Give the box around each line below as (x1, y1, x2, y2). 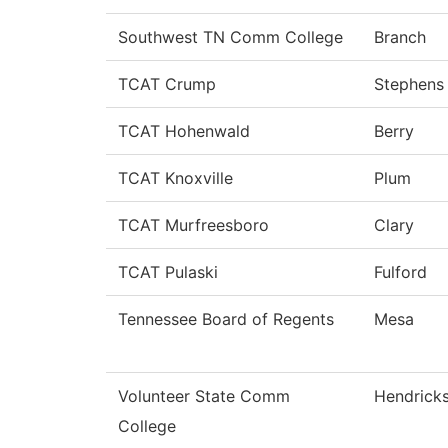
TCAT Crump (118, 74, 216, 95)
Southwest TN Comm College (118, 27, 343, 48)
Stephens (374, 74, 444, 95)
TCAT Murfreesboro (118, 215, 269, 236)
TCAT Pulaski (118, 262, 218, 283)
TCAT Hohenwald (118, 121, 250, 142)
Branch (374, 27, 426, 48)
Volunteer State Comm (118, 386, 290, 407)
